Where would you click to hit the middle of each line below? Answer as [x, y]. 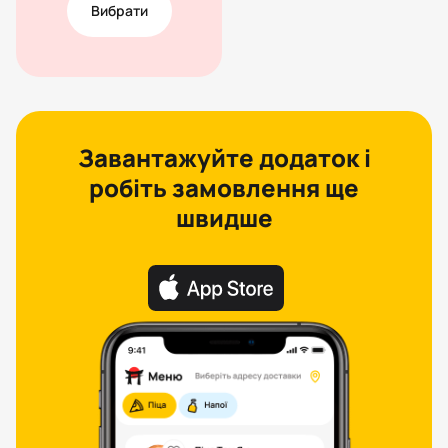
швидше [224, 218]
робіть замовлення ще [224, 188]
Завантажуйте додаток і [224, 158]
